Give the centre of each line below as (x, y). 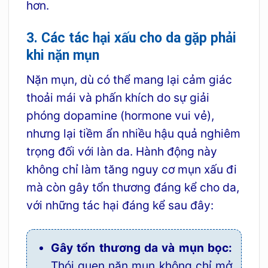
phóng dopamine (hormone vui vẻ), (120, 116)
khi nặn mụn (63, 55)
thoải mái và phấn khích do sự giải (118, 98)
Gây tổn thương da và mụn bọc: (141, 248)
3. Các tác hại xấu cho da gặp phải (131, 38)
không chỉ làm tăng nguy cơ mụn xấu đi (131, 170)
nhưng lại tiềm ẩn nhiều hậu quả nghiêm (133, 134)
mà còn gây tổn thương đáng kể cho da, (133, 188)
